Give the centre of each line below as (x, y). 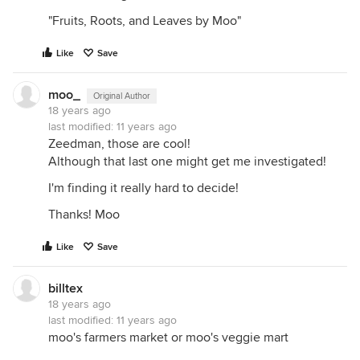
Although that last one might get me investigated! (187, 162)
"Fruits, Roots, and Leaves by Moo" (145, 21)
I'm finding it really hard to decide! (143, 188)
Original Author (122, 96)
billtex (65, 288)
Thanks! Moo (84, 215)
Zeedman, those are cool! (119, 144)
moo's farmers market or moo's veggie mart (168, 337)
